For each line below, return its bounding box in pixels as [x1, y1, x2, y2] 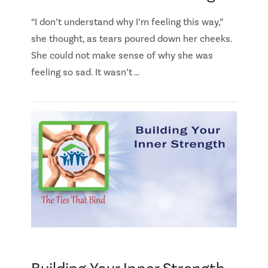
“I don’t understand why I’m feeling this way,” [31, 16, 223, 28]
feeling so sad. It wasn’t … [31, 66, 139, 78]
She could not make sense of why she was [31, 49, 213, 62]
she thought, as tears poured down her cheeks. [31, 32, 232, 45]
